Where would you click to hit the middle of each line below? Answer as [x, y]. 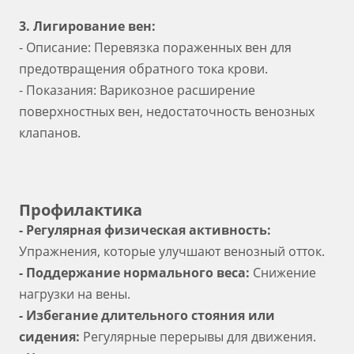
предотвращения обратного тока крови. [143, 69]
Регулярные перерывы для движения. [198, 337]
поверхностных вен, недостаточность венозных [167, 111]
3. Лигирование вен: [87, 26]
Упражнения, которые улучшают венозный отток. [172, 251]
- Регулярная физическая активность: [145, 230]
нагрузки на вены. [75, 294]
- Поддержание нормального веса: [136, 273]
